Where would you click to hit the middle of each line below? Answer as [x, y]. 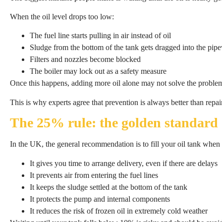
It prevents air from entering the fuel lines [94, 175]
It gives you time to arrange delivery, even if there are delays [124, 163]
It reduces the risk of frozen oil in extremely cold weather [119, 211]
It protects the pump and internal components [100, 199]
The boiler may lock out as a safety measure [98, 71]
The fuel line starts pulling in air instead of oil [100, 36]
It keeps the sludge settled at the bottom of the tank [109, 187]
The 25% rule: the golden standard [114, 123]
